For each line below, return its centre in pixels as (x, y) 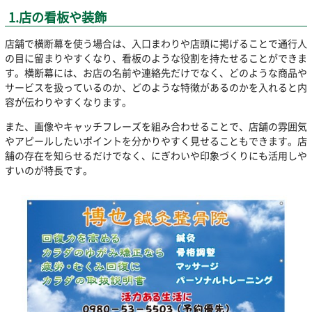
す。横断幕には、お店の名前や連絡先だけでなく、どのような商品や (156, 73)
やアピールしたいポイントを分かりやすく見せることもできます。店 (156, 141)
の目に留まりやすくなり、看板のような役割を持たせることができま (156, 58)
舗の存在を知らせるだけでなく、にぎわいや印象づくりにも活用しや (156, 156)
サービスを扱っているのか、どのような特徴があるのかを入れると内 (156, 87)
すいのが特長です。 (48, 170)
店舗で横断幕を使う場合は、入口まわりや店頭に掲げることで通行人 (156, 44)
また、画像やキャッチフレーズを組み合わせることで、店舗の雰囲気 (156, 126)
